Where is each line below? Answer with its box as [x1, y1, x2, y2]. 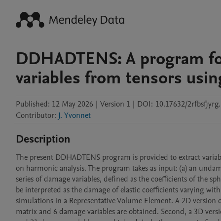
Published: [16, 99, 50, 110]
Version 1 [100, 99, 130, 110]
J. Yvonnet [58, 110, 91, 121]
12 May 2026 [52, 99, 93, 110]
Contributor [16, 110, 54, 121]
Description [16, 132, 71, 147]
